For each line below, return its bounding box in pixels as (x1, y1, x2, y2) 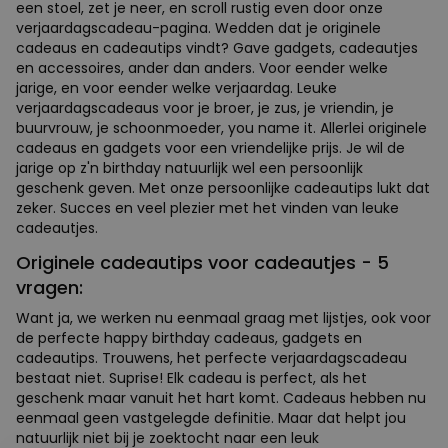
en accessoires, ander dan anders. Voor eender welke (16, 57, 388, 78)
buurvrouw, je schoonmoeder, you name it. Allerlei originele (16, 117, 427, 138)
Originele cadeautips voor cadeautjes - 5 (16, 249, 389, 275)
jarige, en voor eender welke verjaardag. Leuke (16, 77, 337, 98)
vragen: (16, 274, 83, 300)
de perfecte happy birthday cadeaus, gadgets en (16, 327, 362, 348)
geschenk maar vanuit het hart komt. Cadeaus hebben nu (16, 387, 426, 408)
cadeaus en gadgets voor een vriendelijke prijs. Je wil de (16, 137, 405, 158)
